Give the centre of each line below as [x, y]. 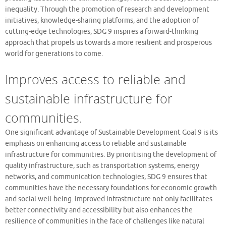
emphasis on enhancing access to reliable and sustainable [96, 143]
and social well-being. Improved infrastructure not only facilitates [109, 199]
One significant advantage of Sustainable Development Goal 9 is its [111, 132]
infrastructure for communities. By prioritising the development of [111, 154]
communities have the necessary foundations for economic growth [111, 188]
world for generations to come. [54, 53]
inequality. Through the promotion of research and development [107, 9]
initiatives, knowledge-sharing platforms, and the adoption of [102, 20]
